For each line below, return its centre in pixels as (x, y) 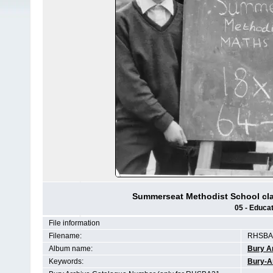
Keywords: (66, 261)
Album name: (71, 249)
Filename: (65, 236)
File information (74, 223)
